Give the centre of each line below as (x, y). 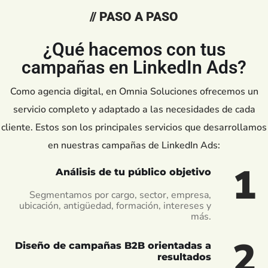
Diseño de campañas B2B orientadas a (113, 245)
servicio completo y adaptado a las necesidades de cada (134, 109)
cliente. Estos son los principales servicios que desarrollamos (134, 127)
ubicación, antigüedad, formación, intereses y (115, 205)
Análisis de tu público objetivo (133, 172)
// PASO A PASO (134, 16)
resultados (184, 257)
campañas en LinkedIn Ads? (134, 67)
